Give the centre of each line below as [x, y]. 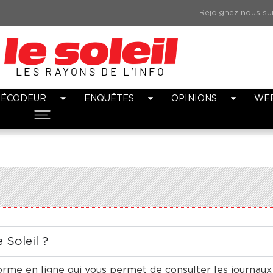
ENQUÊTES [109, 97]
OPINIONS [194, 97]
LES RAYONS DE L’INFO [91, 71]
